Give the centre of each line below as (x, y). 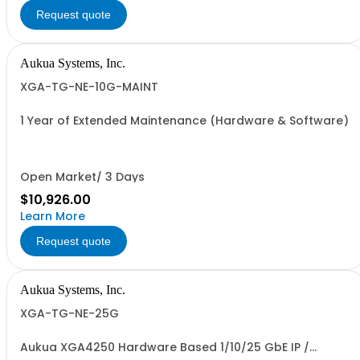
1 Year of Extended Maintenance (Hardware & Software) (184, 121)
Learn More (53, 216)
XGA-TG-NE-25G (70, 313)
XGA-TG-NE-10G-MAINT (89, 87)
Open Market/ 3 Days (82, 177)
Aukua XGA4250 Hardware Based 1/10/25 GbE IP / (165, 347)
